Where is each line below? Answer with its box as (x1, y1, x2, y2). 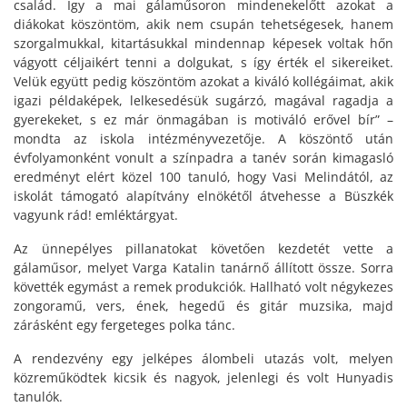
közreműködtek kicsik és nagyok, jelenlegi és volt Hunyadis (14, 369, 393, 387)
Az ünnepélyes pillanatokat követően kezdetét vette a (14, 240, 393, 258)
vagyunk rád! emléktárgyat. (14, 206, 178, 224)
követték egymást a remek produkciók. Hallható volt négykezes (14, 278, 393, 296)
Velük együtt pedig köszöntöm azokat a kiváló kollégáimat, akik (14, 73, 393, 91)
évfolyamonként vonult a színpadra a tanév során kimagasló (14, 149, 393, 167)
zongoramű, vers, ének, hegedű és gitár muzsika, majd (14, 297, 393, 315)
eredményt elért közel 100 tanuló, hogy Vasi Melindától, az (14, 168, 393, 186)
